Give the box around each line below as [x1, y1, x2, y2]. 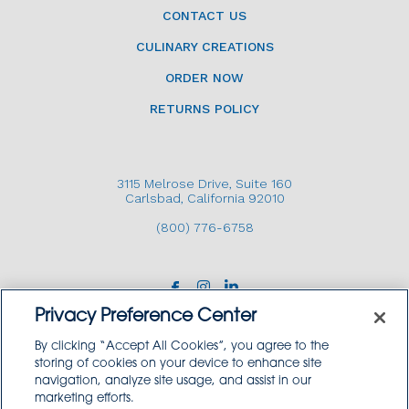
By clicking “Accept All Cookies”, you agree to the [35, 341, 330, 352]
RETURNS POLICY [150, 101, 259, 117]
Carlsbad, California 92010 [124, 191, 285, 206]
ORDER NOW [165, 70, 244, 86]
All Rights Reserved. [161, 394, 248, 406]
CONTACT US [163, 8, 246, 24]
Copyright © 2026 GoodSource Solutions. [112, 383, 297, 395]
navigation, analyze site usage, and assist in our [35, 375, 312, 387]
